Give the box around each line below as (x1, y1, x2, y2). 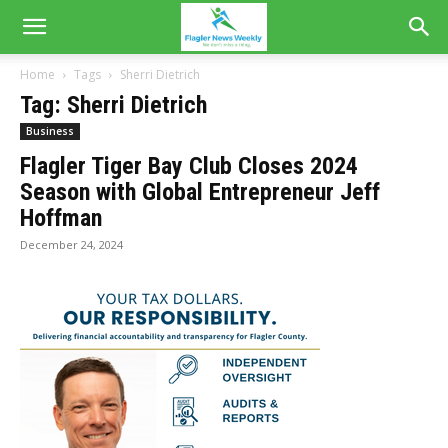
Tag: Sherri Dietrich (20, 91, 207, 119)
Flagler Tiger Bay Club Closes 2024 (20, 152, 358, 180)
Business (26, 124, 74, 138)
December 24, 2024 (20, 237, 123, 252)
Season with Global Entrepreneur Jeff (20, 178, 380, 206)
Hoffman (20, 204, 102, 232)
